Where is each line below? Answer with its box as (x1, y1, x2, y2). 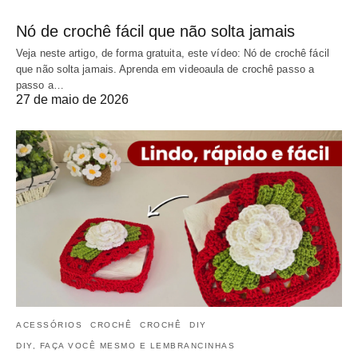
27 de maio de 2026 (16, 92, 129, 106)
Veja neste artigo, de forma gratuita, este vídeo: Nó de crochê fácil (16, 46, 329, 59)
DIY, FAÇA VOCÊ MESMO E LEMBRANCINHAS (16, 341, 235, 351)
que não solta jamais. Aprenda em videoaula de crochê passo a (16, 62, 315, 75)
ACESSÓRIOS (16, 320, 82, 330)
